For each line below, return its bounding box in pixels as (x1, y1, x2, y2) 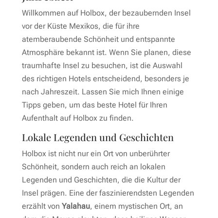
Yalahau (61, 201, 90, 211)
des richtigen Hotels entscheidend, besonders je (21, 74, 189, 84)
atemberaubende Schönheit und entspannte (21, 35, 175, 44)
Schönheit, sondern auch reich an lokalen (21, 162, 165, 172)
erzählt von (21, 201, 62, 211)
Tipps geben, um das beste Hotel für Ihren (21, 100, 167, 110)
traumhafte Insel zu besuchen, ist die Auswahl (21, 61, 182, 71)
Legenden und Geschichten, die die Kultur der (21, 175, 181, 185)
